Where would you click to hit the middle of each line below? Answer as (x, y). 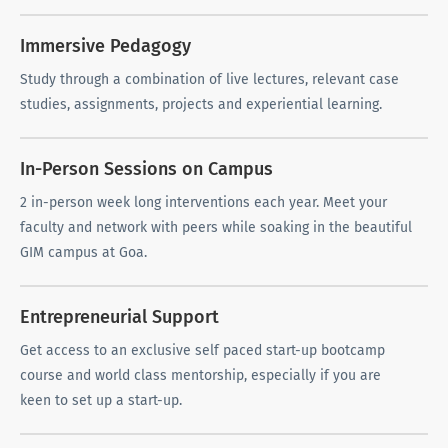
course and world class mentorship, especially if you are (200, 376)
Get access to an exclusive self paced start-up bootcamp (202, 351)
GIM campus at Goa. (83, 253)
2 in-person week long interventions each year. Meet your (203, 203)
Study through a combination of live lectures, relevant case (209, 80)
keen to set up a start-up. (101, 401)
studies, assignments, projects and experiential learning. (201, 105)
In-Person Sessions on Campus (146, 169)
